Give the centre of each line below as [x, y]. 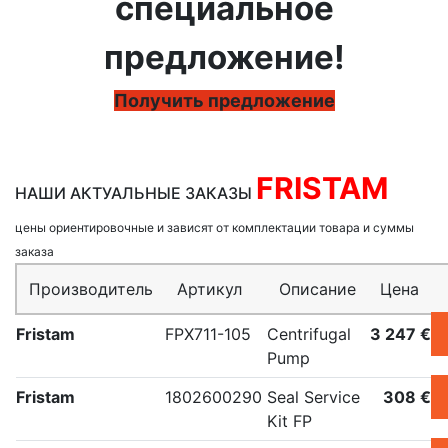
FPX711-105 [208, 334]
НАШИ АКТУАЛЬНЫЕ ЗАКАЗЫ [135, 193]
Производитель [91, 289]
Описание [317, 289]
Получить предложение [224, 101]
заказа [34, 252]
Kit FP [289, 421]
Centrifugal [309, 334]
